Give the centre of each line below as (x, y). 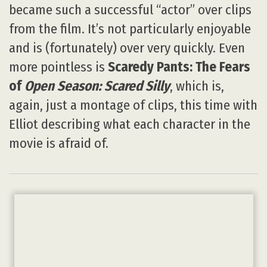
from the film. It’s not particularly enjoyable (130, 29)
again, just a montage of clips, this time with (133, 105)
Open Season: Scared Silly (97, 86)
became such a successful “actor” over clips (130, 10)
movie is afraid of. (59, 143)
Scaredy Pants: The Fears (178, 67)
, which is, (197, 86)
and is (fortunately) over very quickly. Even (127, 48)
